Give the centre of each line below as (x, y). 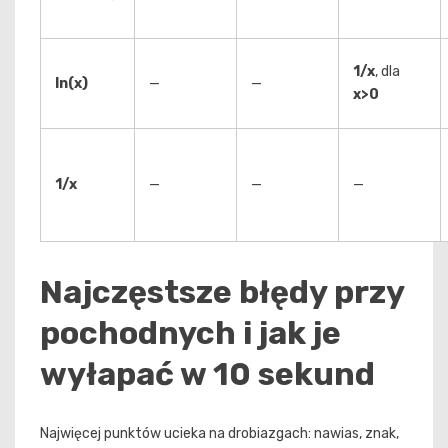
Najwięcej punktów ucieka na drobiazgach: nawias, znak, (219, 433)
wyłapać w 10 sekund (207, 374)
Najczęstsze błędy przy (222, 292)
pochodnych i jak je (190, 333)
